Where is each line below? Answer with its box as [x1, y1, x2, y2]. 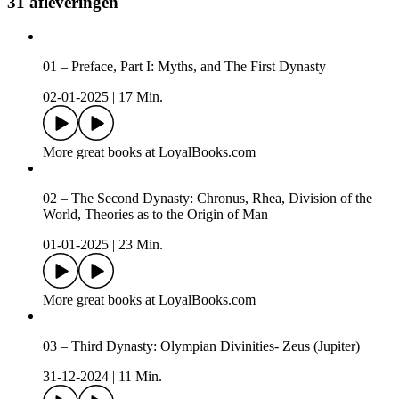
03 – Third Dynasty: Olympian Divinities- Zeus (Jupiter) [43, 338, 360, 354]
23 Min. [118, 237, 163, 253]
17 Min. [118, 89, 163, 105]
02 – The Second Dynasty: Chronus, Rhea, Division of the [43, 191, 372, 207]
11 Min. [118, 369, 162, 385]
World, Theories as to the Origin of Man [43, 207, 268, 223]
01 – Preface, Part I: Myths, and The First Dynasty [43, 59, 326, 75]
